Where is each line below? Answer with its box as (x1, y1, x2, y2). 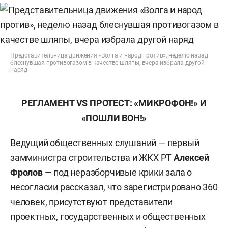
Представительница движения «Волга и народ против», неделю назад (10, 52, 208, 59)
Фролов (10, 167, 43, 178)
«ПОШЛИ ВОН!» (81, 112, 147, 123)
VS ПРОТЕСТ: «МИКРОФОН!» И (76, 98, 207, 108)
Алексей (174, 152, 209, 163)
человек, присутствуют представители (10, 196, 173, 207)
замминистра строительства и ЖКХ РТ (10, 152, 174, 163)
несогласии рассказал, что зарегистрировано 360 (10, 182, 218, 192)
